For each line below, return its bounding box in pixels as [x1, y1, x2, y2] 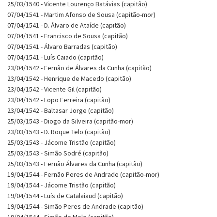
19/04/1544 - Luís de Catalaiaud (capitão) [7, 191, 123, 200]
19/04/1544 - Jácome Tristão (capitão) [7, 180, 116, 189]
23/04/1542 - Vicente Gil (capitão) [7, 84, 102, 93]
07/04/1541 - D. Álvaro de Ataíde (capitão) [7, 20, 126, 30]
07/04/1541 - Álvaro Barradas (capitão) [7, 42, 117, 51]
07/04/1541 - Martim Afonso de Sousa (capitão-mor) [7, 10, 155, 19]
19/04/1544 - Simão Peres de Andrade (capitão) [7, 201, 143, 211]
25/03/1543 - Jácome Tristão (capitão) [7, 138, 116, 147]
